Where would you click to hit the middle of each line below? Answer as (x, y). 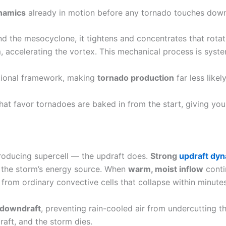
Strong (165, 156)
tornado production (136, 77)
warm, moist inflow (166, 169)
